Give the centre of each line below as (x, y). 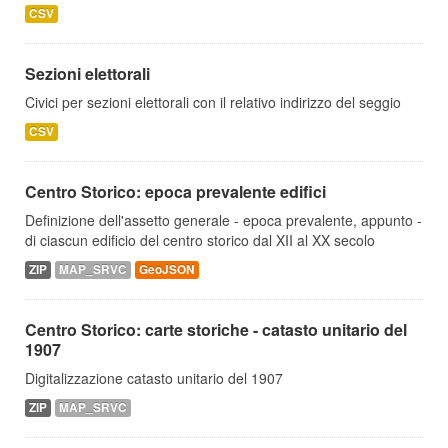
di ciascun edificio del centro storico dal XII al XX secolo (200, 240)
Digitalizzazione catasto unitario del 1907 (154, 378)
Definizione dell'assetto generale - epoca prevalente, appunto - (223, 220)
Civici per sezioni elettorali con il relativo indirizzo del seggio (213, 102)
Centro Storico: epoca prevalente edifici (175, 191)
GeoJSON (167, 269)
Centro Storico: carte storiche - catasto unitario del (216, 329)
